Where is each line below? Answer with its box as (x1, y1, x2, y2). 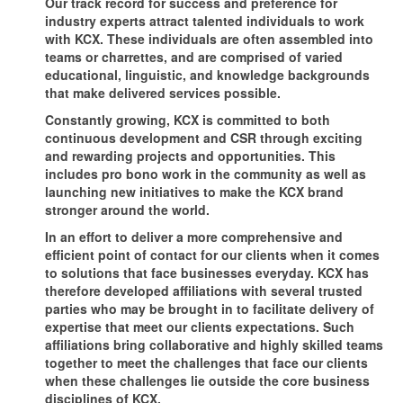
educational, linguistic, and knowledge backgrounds (45, 65, 370, 84)
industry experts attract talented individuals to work (45, 11, 364, 30)
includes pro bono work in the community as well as (45, 164, 366, 183)
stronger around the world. (45, 200, 210, 219)
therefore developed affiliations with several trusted (45, 281, 363, 300)
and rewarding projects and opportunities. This (45, 146, 336, 165)
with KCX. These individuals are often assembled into (45, 29, 373, 48)
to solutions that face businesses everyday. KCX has (45, 263, 369, 282)
